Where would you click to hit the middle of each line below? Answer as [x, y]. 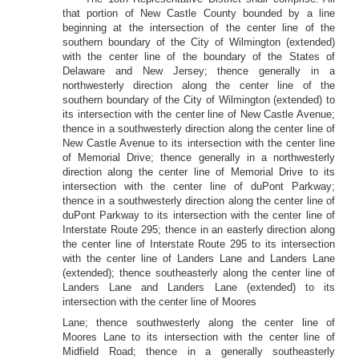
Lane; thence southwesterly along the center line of [199, 323]
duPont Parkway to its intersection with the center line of [199, 215]
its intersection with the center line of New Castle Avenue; [199, 114]
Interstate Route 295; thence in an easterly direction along [199, 230]
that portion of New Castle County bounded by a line [199, 13]
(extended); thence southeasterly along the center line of [199, 273]
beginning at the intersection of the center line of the [199, 28]
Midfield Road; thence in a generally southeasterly [199, 351]
